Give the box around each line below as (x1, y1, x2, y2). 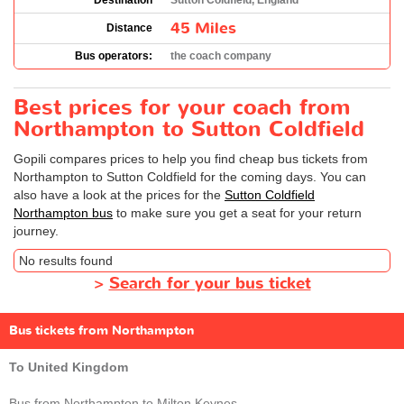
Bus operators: (75, 50, 152, 62)
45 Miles (170, 18, 236, 39)
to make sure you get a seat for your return (113, 206, 362, 220)
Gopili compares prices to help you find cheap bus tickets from (14, 151, 368, 166)
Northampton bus (14, 206, 113, 220)
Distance (106, 22, 152, 34)
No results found (19, 253, 113, 268)
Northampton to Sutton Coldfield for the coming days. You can (14, 170, 366, 184)
